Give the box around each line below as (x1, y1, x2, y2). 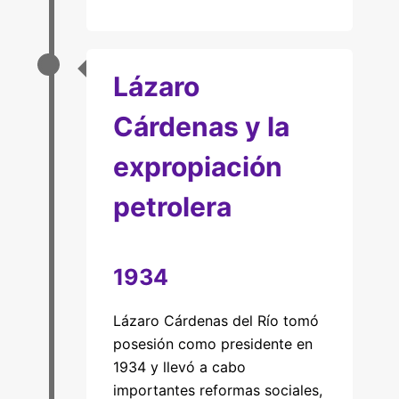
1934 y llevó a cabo (112, 358, 246, 376)
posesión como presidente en (112, 335, 313, 353)
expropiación (112, 151, 282, 183)
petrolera (112, 191, 232, 223)
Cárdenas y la (112, 110, 289, 142)
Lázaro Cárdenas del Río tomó (112, 312, 319, 330)
